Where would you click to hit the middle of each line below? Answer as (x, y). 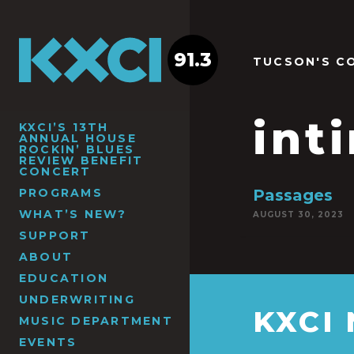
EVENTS (48, 342)
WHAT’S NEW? (73, 214)
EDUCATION (64, 278)
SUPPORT (55, 235)
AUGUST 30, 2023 (298, 215)
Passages (293, 195)
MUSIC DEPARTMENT (96, 320)
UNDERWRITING (77, 299)
